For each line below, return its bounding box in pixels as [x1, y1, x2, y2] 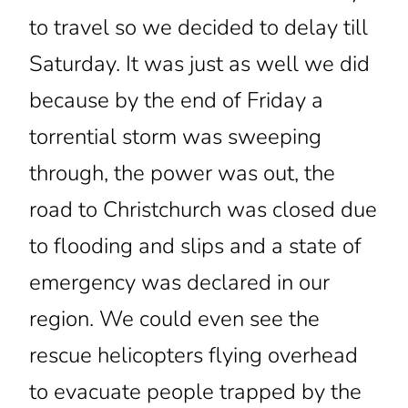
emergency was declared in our [28, 268, 330, 298]
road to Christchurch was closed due [28, 195, 377, 225]
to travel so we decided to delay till [28, 13, 368, 43]
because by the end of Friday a [28, 86, 323, 116]
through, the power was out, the [28, 158, 335, 189]
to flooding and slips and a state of [28, 231, 362, 261]
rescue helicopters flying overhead [28, 341, 358, 371]
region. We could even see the [28, 304, 320, 334]
